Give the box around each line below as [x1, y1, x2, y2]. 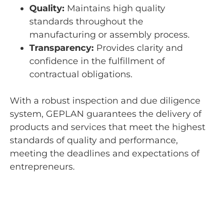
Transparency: [29, 43, 94, 54]
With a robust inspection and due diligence [10, 95, 200, 107]
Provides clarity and [94, 43, 183, 54]
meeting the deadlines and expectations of [10, 148, 199, 159]
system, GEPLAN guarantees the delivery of [10, 109, 201, 120]
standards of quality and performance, [10, 135, 178, 146]
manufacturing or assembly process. [29, 29, 190, 41]
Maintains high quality [65, 3, 165, 14]
